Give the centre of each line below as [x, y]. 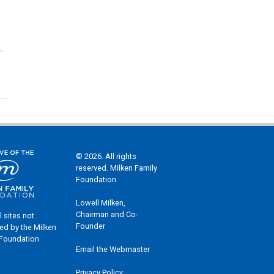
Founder [91, 226]
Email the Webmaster [113, 250]
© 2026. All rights [106, 157]
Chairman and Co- [107, 215]
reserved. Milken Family [117, 168]
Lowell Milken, [101, 203]
